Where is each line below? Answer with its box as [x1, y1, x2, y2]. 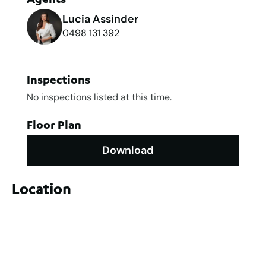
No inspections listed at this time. [27, 91, 172, 104]
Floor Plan [27, 120, 81, 134]
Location [12, 183, 71, 200]
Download [102, 143, 154, 158]
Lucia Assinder [62, 12, 138, 27]
